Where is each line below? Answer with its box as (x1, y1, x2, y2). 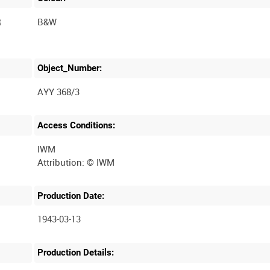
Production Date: (37, 190, 105, 201)
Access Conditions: (37, 119, 116, 131)
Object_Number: (37, 63, 102, 74)
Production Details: (37, 247, 115, 259)
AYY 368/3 (37, 86, 80, 98)
